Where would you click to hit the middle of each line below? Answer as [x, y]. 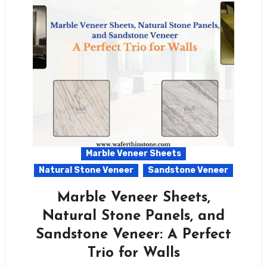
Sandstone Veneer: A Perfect [133, 235]
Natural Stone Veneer [86, 170]
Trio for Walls [133, 253]
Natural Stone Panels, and [133, 216]
